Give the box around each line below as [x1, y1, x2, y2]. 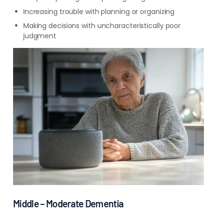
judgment [23, 31, 57, 41]
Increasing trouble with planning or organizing [23, 7, 175, 16]
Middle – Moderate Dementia [13, 198, 124, 209]
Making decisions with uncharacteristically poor [23, 21, 181, 31]
